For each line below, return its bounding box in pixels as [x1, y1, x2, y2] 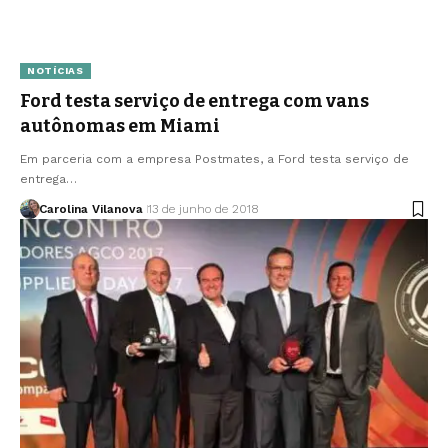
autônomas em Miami [20, 115, 220, 138]
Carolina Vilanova [38, 202, 143, 217]
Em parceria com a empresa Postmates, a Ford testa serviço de [20, 152, 409, 167]
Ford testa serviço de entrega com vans [20, 90, 369, 113]
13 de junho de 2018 [147, 202, 259, 217]
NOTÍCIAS [27, 65, 84, 77]
